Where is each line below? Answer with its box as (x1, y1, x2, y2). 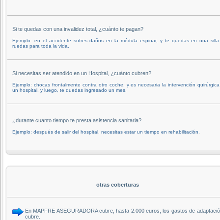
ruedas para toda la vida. (12, 43, 69, 49)
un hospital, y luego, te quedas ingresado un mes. (12, 87, 127, 93)
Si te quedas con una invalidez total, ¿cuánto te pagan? (12, 26, 143, 32)
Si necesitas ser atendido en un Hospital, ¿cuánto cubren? (12, 70, 151, 76)
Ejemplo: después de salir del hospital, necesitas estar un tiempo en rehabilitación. (12, 129, 200, 135)
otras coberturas (96, 181, 139, 188)
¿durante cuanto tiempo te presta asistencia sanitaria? (12, 117, 141, 123)
